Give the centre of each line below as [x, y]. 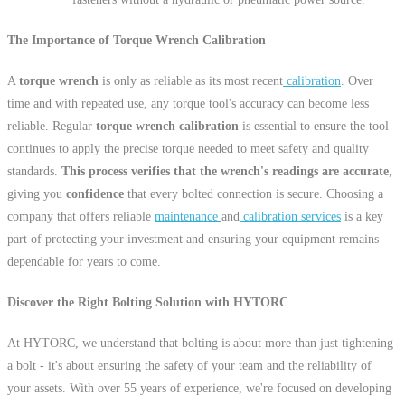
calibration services [290, 216]
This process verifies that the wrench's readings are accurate [225, 171]
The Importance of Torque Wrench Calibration [137, 40]
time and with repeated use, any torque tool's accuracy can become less [188, 103]
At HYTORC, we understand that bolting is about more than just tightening [200, 343]
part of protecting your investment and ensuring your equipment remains [193, 239]
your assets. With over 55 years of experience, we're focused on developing [199, 388]
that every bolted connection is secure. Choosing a [255, 193]
